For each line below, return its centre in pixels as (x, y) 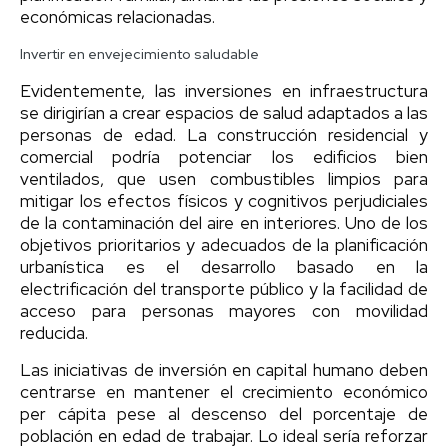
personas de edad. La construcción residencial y (224, 134)
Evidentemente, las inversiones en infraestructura (224, 90)
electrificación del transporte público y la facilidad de (224, 288)
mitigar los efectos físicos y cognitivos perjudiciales (224, 200)
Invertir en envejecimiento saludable (139, 53)
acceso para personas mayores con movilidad (224, 310)
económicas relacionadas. (117, 16)
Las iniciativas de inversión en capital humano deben (224, 369)
